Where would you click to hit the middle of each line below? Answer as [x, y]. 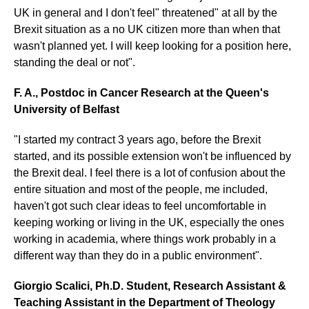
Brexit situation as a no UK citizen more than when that [147, 29]
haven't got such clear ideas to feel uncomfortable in [140, 206]
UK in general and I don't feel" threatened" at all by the [146, 12]
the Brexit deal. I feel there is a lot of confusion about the [150, 172]
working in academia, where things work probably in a [145, 239]
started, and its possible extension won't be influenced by [152, 156]
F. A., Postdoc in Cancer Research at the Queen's [141, 92]
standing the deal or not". [74, 62]
